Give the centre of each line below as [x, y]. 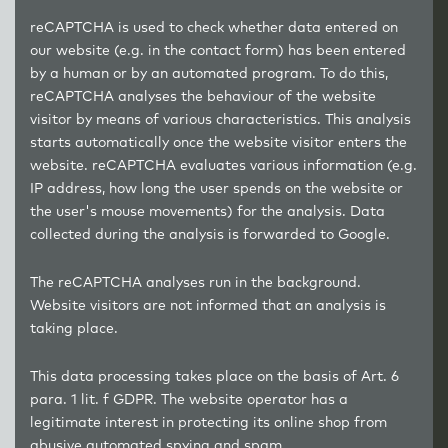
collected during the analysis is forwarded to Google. [210, 235]
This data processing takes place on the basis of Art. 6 [214, 377]
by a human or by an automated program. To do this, [209, 74]
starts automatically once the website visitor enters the [218, 143]
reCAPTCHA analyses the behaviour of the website [203, 97]
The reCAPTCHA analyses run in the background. [195, 283]
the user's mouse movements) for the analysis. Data [207, 212]
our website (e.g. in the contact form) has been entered [218, 51]
